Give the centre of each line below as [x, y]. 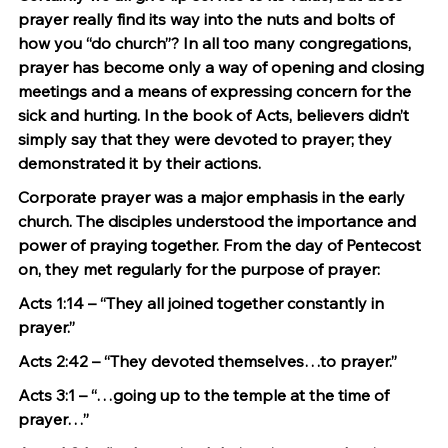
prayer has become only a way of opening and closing [223, 67]
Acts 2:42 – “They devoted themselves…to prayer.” [207, 361]
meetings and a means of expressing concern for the [216, 91]
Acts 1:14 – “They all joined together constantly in [203, 303]
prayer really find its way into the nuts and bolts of [208, 19]
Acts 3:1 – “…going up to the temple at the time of [205, 395]
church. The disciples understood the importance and [219, 221]
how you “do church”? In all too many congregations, [216, 43]
